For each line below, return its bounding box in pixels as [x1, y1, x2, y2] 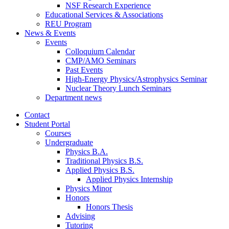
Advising [65, 211, 95, 220]
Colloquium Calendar [65, 47, 135, 56]
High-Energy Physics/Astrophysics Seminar [65, 74, 207, 83]
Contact [25, 110, 50, 119]
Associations [121, 10, 163, 19]
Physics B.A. [65, 147, 108, 156]
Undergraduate [45, 138, 93, 147]
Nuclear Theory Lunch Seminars [65, 83, 171, 93]
